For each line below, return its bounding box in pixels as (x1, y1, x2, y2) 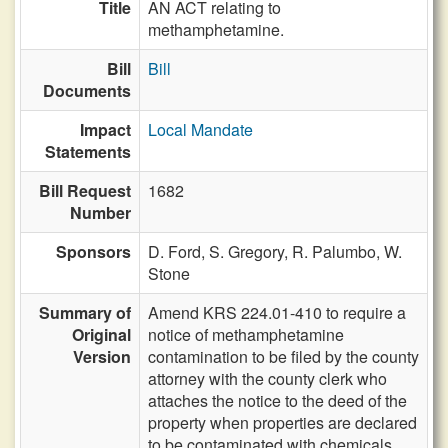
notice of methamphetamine (148, 323, 344, 346)
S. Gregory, (209, 240, 292, 263)
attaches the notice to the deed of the (148, 389, 407, 412)
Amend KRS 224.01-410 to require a (148, 301, 406, 324)
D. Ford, (148, 240, 209, 263)
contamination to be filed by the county (148, 345, 419, 368)
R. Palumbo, (292, 240, 384, 263)
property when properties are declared (148, 411, 417, 434)
